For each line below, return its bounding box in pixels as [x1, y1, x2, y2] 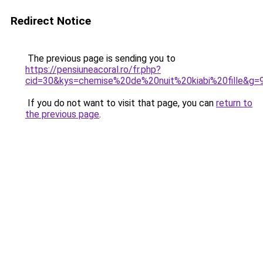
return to [216, 97, 252, 109]
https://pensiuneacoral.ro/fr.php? [25, 64, 161, 75]
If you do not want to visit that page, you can [25, 97, 216, 109]
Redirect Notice [11, 14, 91, 28]
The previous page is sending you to [25, 53, 176, 64]
